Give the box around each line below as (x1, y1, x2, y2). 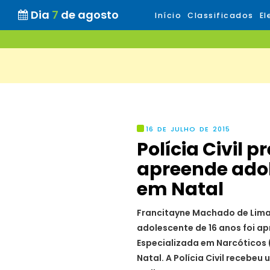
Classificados (187, 10, 254, 20)
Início (155, 10, 181, 20)
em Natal (137, 177, 224, 202)
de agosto (61, 7, 119, 22)
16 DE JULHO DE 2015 (146, 124, 230, 134)
